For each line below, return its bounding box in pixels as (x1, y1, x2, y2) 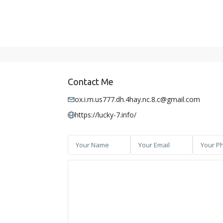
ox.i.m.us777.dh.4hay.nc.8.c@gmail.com (75, 95, 200, 105)
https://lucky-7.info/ (75, 110, 136, 120)
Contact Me (68, 77, 113, 87)
